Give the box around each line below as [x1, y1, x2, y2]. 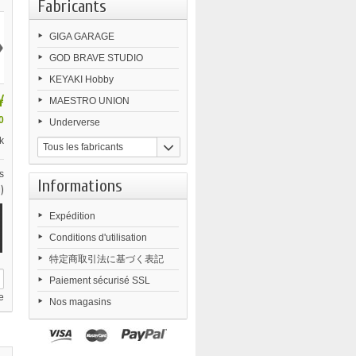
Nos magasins [48, 296, 111, 308]
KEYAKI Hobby [48, 74, 114, 85]
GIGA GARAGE [48, 31, 114, 42]
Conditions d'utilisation [48, 232, 147, 243]
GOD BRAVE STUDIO [48, 52, 143, 64]
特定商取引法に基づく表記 [48, 253, 164, 265]
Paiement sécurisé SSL [48, 275, 150, 286]
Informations [37, 176, 122, 196]
